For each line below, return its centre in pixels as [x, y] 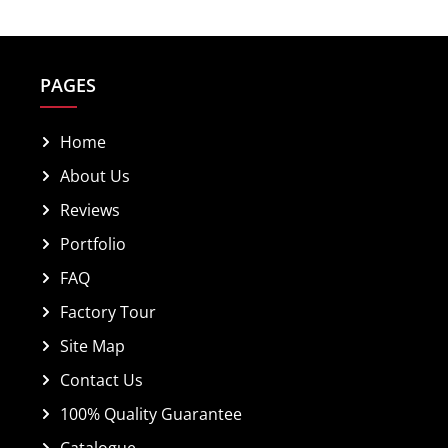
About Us [95, 175]
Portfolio [93, 243]
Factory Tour [108, 311]
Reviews [90, 209]
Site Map [92, 345]
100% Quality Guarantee [151, 413]
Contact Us [101, 379]
